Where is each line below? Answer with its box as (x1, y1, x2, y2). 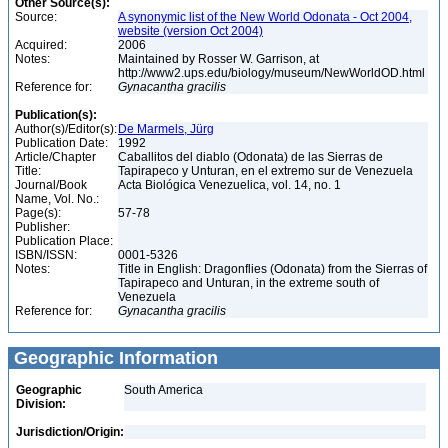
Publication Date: (15, 136, 108, 150)
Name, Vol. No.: (15, 192, 99, 206)
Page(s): (15, 206, 61, 220)
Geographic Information (9, 348, 218, 368)
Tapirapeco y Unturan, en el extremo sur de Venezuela (118, 164, 416, 178)
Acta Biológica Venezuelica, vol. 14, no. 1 (118, 178, 344, 192)
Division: (16, 397, 66, 411)
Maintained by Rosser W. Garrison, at (118, 52, 319, 66)
